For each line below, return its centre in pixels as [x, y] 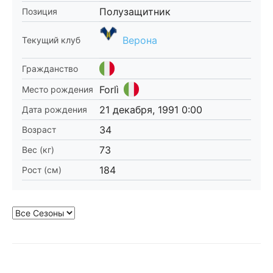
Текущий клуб [51, 40]
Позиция [40, 11]
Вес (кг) [38, 150]
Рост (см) [42, 170]
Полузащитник [135, 12]
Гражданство [50, 68]
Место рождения [58, 89]
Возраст [39, 129]
